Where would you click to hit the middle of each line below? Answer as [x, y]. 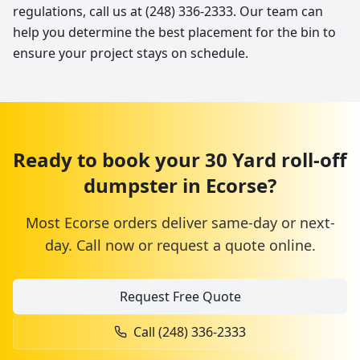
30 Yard [243, 160]
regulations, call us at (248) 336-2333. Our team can [168, 11]
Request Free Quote [180, 297]
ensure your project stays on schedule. [131, 53]
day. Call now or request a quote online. [180, 245]
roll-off [314, 160]
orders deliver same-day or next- [222, 223]
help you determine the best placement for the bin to [174, 32]
